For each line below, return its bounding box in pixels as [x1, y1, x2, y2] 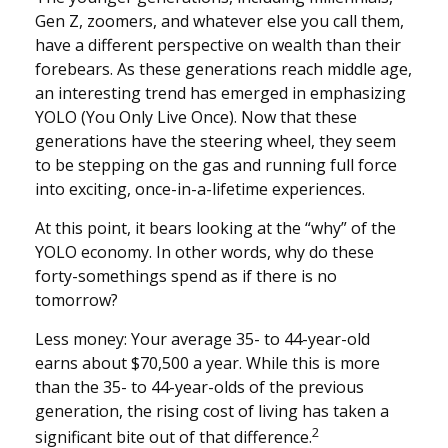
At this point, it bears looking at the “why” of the [35, 217, 396, 240]
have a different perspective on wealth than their [35, 34, 401, 57]
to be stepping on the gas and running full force [35, 154, 397, 177]
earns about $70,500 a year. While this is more [35, 352, 380, 375]
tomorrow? [35, 289, 118, 312]
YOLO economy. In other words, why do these [35, 241, 374, 264]
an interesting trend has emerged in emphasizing [35, 82, 406, 105]
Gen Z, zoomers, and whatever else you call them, [35, 10, 404, 33]
